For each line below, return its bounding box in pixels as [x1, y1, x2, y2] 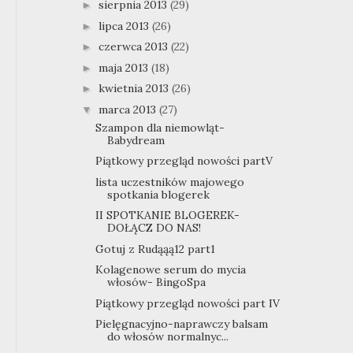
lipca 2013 [98, 18, 152, 33]
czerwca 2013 [98, 39, 171, 54]
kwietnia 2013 [98, 81, 172, 96]
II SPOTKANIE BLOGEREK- [95, 208, 240, 223]
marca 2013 [98, 102, 159, 117]
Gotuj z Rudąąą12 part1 [95, 241, 215, 256]
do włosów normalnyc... [106, 329, 229, 344]
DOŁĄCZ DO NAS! [106, 221, 201, 236]
